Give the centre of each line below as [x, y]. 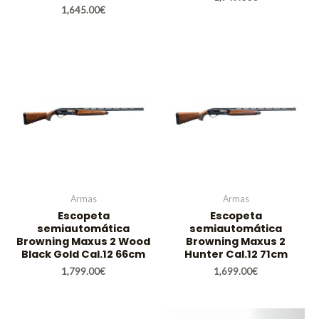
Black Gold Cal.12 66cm [83, 255]
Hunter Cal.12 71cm [236, 255]
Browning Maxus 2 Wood [83, 242]
